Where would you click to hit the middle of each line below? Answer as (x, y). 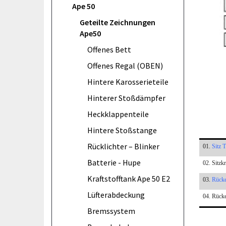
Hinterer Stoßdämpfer (126, 98)
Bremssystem (111, 211)
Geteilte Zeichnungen (118, 22)
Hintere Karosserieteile (128, 81)
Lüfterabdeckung (116, 194)
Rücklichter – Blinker (123, 146)
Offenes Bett (109, 49)
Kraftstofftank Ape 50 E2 (129, 178)
